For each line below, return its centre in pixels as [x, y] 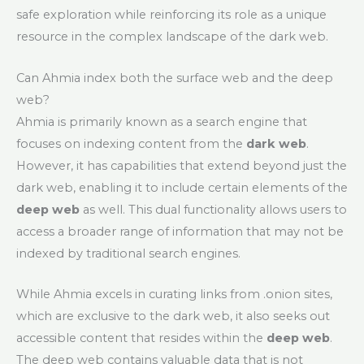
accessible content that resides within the [141, 338]
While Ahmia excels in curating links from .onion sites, [174, 295]
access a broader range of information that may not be [180, 231]
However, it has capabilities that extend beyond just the [182, 165]
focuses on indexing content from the [131, 143]
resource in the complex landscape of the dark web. [172, 37]
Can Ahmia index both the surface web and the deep [175, 78]
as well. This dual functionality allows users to [213, 209]
